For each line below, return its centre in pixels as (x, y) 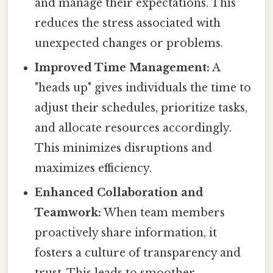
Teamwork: (68, 213)
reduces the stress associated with (128, 23)
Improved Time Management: (122, 68)
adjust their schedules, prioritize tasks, (141, 108)
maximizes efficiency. (94, 168)
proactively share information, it (126, 233)
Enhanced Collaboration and (119, 193)
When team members (163, 213)
